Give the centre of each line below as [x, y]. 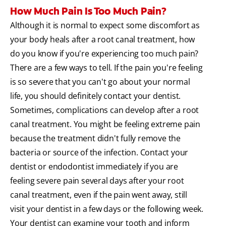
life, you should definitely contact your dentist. [96, 96]
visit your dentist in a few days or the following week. [107, 209]
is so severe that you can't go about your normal [100, 82]
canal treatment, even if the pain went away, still [99, 195]
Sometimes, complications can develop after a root [105, 110]
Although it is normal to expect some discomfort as [105, 25]
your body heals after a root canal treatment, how [103, 40]
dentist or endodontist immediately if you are [94, 167]
